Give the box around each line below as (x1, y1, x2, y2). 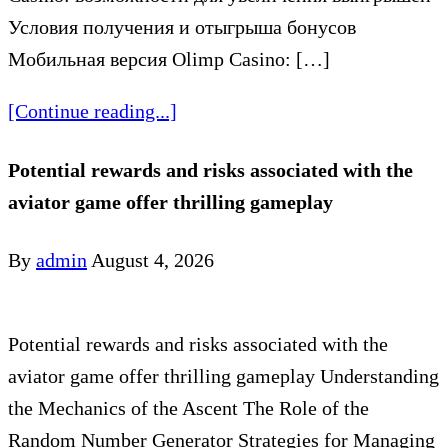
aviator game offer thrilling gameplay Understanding (8, 365, 439, 388)
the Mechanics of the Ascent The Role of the (8, 397, 369, 420)
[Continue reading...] (8, 100, 177, 123)
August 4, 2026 (91, 249, 214, 272)
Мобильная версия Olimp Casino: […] (8, 48, 330, 71)
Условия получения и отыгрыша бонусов (8, 16, 356, 39)
